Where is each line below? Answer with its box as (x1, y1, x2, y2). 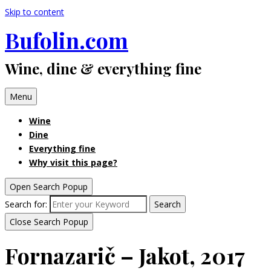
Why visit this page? (29, 157, 117, 169)
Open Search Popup (10, 181, 88, 193)
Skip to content (5, 6, 64, 18)
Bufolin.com (5, 25, 128, 55)
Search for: (5, 198, 47, 211)
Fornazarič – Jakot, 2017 (5, 241, 245, 270)
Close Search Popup (10, 216, 88, 228)
